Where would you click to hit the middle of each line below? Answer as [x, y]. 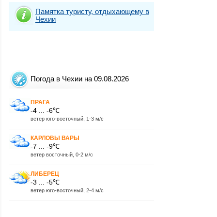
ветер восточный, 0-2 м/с [62, 154]
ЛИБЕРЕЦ [45, 174]
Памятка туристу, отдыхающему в [92, 11]
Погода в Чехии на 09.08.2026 [80, 79]
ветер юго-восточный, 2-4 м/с [67, 190]
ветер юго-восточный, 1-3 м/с [67, 118]
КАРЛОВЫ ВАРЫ [55, 138]
